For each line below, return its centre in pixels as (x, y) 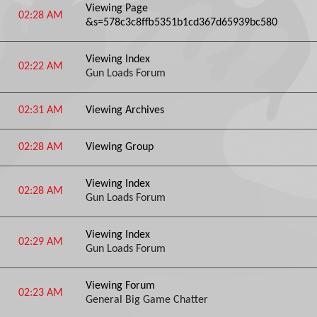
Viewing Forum (120, 286)
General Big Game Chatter (147, 300)
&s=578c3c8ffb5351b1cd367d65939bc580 (181, 23)
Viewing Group (120, 147)
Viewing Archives (125, 110)
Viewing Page (117, 8)
